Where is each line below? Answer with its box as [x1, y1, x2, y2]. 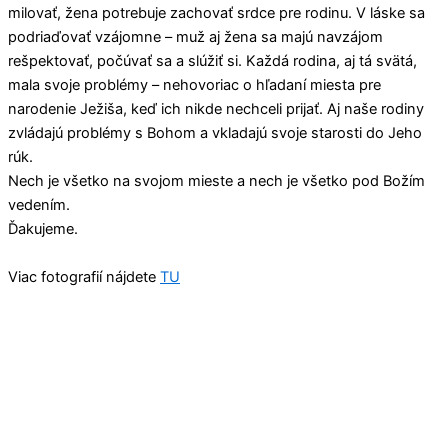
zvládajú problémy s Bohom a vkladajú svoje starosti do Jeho [8, 123, 422, 142]
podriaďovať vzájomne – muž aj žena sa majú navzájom [8, 27, 383, 46]
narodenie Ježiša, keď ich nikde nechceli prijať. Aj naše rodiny [8, 99, 424, 118]
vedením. [8, 195, 70, 214]
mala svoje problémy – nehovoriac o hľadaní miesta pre [8, 75, 381, 94]
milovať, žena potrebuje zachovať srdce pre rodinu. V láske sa [8, 3, 425, 22]
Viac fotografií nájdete [8, 267, 160, 286]
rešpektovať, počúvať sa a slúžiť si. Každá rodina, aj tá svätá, [8, 51, 417, 70]
